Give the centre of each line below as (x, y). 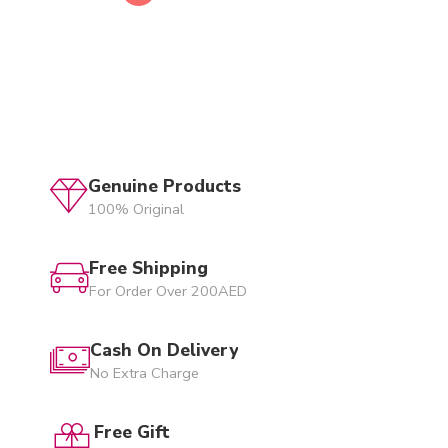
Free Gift (132, 432)
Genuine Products (164, 186)
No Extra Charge (144, 373)
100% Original (136, 209)
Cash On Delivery (164, 350)
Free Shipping (148, 268)
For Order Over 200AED (168, 291)
